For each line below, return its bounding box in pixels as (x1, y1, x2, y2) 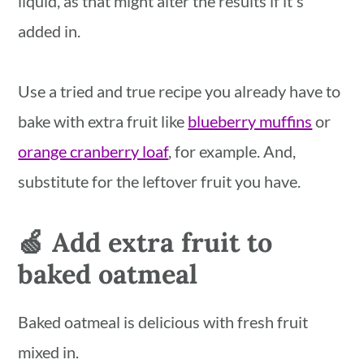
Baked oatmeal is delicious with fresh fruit (18, 312, 309, 332)
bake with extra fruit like (18, 111, 188, 132)
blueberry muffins (188, 111, 313, 132)
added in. (18, 21, 81, 41)
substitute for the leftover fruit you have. (18, 171, 301, 192)
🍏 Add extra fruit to (18, 225, 273, 260)
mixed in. (18, 342, 80, 362)
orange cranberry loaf (18, 141, 169, 162)
